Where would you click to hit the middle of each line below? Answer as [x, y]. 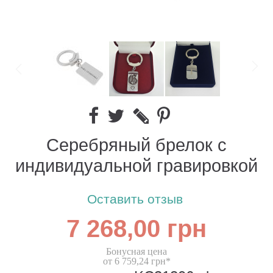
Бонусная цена [136, 252]
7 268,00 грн [136, 230]
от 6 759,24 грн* [136, 261]
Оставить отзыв [135, 200]
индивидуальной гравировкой [136, 166]
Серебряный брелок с [136, 146]
